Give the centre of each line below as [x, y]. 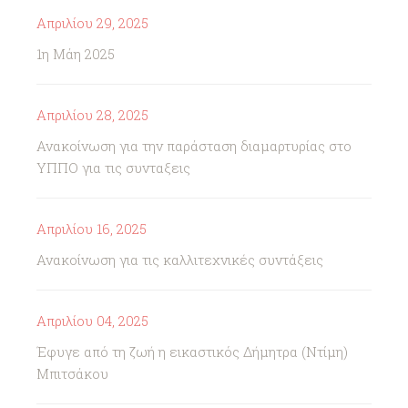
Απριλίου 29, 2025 [92, 23]
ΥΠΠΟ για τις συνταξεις [113, 168]
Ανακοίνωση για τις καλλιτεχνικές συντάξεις [180, 260]
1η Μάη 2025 [76, 54]
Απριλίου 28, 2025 [92, 115]
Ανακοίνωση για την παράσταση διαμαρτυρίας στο [194, 146]
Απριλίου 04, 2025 [92, 321]
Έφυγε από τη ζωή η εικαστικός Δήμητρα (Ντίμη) [192, 352]
